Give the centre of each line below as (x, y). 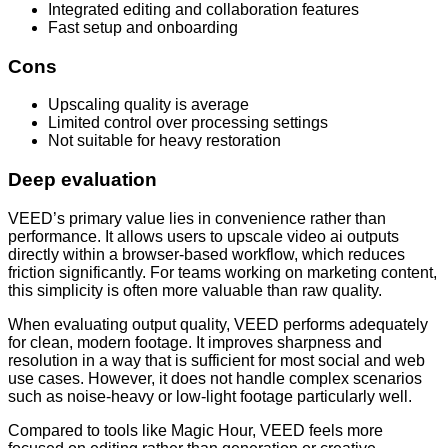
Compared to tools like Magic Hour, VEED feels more (195, 430)
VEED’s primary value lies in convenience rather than (197, 218)
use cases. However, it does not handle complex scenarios (215, 378)
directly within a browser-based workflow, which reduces (206, 254)
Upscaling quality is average (148, 105)
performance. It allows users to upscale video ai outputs (203, 236)
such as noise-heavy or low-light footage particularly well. (210, 396)
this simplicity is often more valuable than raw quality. (195, 290)
